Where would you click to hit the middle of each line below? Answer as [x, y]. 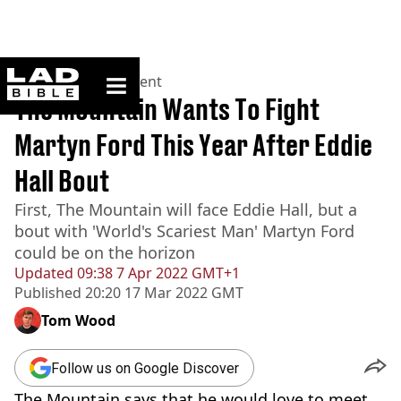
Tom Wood [78, 320]
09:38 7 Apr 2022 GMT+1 [157, 273]
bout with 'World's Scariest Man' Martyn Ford [184, 231]
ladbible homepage [132, 75]
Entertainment [113, 81]
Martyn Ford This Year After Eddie [193, 145]
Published [48, 293]
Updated [44, 273]
